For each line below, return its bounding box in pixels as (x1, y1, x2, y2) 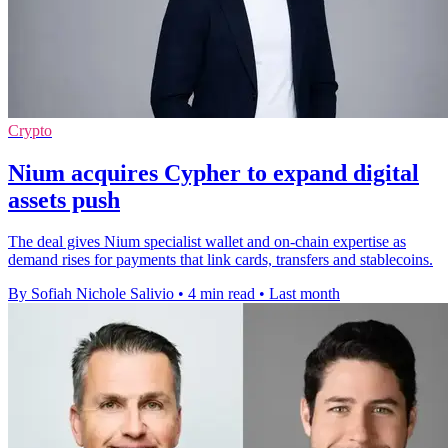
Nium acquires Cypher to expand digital (8, 159, 419, 186)
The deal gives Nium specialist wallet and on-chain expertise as (8, 233, 406, 251)
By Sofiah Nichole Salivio (8, 285, 174, 303)
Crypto (8, 121, 52, 139)
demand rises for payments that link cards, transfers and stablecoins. (8, 251, 433, 269)
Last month (269, 285, 340, 303)
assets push (8, 186, 120, 213)
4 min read (188, 285, 255, 303)
